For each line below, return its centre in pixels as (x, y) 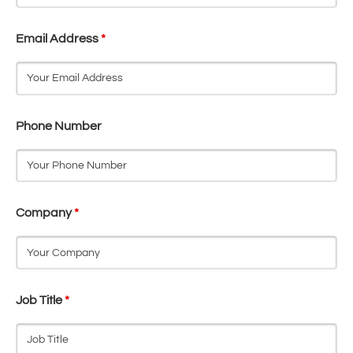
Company (45, 213)
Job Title (40, 300)
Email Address (58, 39)
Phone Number (59, 126)
